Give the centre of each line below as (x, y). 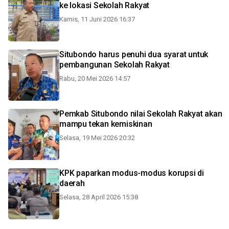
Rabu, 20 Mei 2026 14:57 (95, 78)
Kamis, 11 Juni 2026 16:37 (97, 19)
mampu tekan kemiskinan (106, 124)
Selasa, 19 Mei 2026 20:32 (97, 138)
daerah (72, 183)
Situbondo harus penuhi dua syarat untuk (134, 54)
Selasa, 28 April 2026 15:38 (99, 197)
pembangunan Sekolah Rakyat (114, 65)
